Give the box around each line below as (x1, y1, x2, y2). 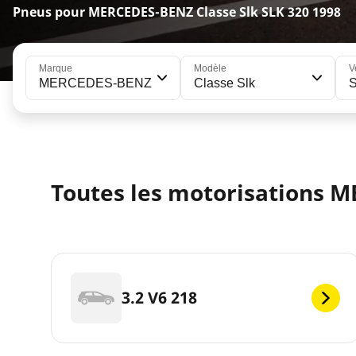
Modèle (194, 63, 227, 74)
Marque (39, 63, 72, 74)
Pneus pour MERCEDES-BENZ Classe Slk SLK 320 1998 (13, 3, 341, 21)
